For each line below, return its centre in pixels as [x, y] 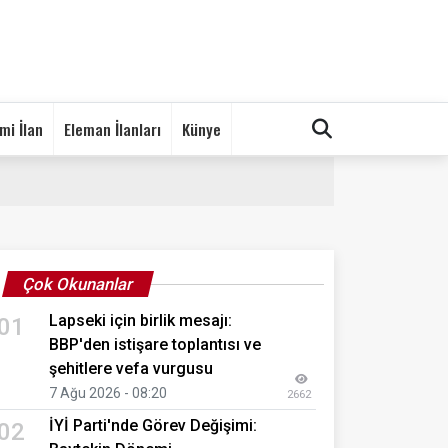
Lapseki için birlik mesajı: [140, 320]
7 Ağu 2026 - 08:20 [108, 392]
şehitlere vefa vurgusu [131, 368]
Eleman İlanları [112, 128]
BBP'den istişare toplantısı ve [155, 344]
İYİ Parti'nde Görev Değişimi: [153, 425]
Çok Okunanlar [78, 283]
